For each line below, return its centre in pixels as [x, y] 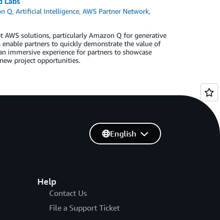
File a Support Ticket [84, 208]
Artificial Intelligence [48, 11]
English [123, 134]
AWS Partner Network [116, 11]
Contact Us [68, 193]
